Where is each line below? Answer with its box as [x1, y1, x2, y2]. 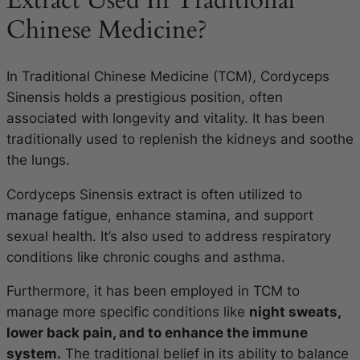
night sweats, [249, 304, 341, 321]
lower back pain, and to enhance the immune [6, 325, 308, 342]
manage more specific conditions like [6, 304, 249, 321]
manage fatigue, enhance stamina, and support [6, 207, 313, 223]
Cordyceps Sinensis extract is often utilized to [6, 186, 302, 202]
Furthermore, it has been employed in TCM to [6, 283, 300, 300]
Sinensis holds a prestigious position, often [6, 88, 283, 105]
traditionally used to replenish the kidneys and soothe [6, 130, 354, 147]
